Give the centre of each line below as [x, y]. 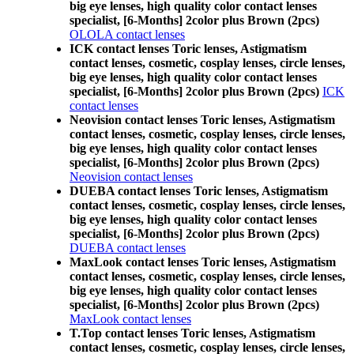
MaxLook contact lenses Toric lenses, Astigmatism [203, 262]
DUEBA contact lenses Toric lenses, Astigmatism [199, 191]
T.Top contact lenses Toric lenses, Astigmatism [192, 333]
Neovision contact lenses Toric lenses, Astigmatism [202, 120]
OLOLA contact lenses [127, 34]
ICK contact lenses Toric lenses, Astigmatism [188, 49]
